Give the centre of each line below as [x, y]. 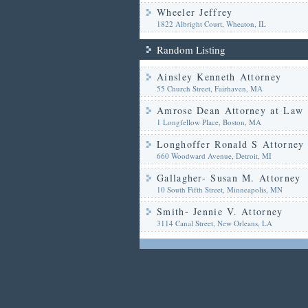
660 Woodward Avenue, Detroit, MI [214, 156]
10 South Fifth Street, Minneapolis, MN [220, 189]
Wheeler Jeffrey [195, 12]
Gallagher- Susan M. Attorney [229, 178]
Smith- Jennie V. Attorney [220, 211]
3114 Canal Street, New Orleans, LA [214, 223]
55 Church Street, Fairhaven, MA [210, 88]
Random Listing [191, 49]
